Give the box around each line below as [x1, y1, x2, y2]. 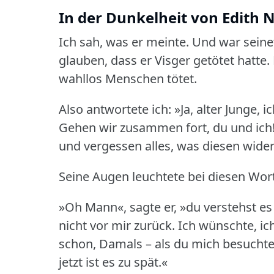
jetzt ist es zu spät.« [59, 253, 168, 270]
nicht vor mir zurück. [59, 217, 175, 234]
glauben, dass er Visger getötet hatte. [59, 51, 270, 68]
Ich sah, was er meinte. [59, 33, 189, 50]
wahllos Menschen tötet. [59, 70, 197, 87]
